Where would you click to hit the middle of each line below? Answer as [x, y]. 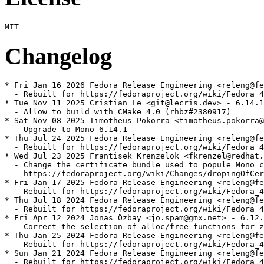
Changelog [58, 56]
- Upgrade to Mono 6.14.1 [66, 130]
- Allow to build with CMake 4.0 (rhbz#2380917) [118, 112]
